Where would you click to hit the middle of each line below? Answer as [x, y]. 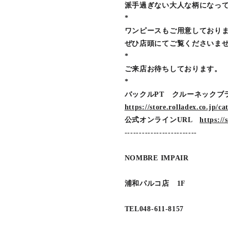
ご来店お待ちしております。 [173, 69]
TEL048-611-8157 [154, 209]
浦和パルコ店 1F [159, 183]
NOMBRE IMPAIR [156, 158]
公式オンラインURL [162, 120]
